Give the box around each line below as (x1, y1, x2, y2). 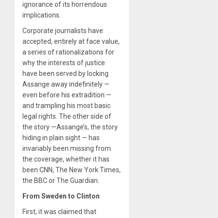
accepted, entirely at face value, (22, 37, 120, 45)
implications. (22, 11, 61, 19)
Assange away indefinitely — (22, 80, 109, 88)
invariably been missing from (22, 144, 111, 152)
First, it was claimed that (22, 207, 96, 216)
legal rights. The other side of (22, 112, 111, 120)
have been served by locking (22, 69, 109, 77)
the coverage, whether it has (22, 155, 109, 163)
